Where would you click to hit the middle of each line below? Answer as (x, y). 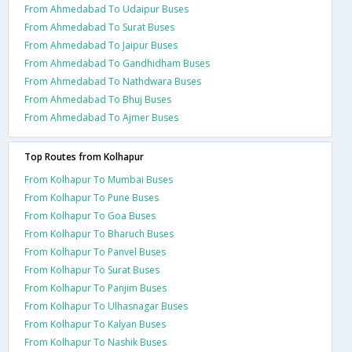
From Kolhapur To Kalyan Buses (95, 324)
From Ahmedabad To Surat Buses (99, 27)
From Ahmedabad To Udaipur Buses (106, 9)
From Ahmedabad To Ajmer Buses (101, 117)
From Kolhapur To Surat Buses (92, 270)
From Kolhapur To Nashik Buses (95, 342)
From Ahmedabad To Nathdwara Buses (113, 81)
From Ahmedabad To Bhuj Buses (98, 99)
